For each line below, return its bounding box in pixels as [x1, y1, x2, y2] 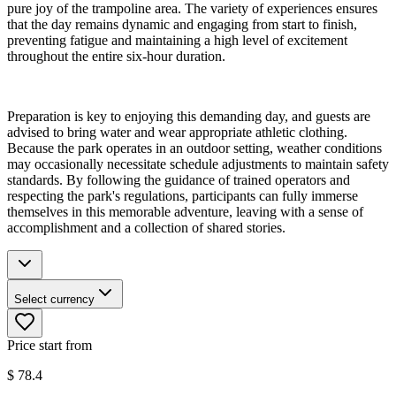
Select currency [14, 293, 95, 307]
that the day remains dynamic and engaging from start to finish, [7, 17, 357, 33]
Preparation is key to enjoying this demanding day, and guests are [7, 109, 370, 125]
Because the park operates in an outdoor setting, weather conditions [7, 141, 382, 156]
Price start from [7, 338, 92, 354]
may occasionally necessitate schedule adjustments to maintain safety [7, 156, 389, 172]
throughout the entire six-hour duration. [7, 49, 225, 65]
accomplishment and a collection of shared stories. [7, 220, 286, 236]
